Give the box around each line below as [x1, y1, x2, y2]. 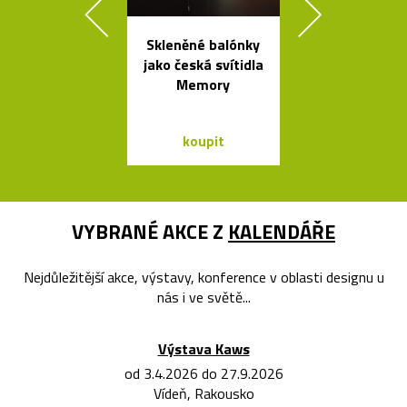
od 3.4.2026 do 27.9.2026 [124, 362, 283, 384]
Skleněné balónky [146, 33, 261, 55]
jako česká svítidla [143, 53, 263, 75]
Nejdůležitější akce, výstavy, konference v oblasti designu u [23, 265, 384, 288]
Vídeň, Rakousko [153, 382, 254, 404]
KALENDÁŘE [228, 215, 335, 247]
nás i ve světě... [156, 285, 251, 308]
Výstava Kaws [157, 337, 250, 360]
